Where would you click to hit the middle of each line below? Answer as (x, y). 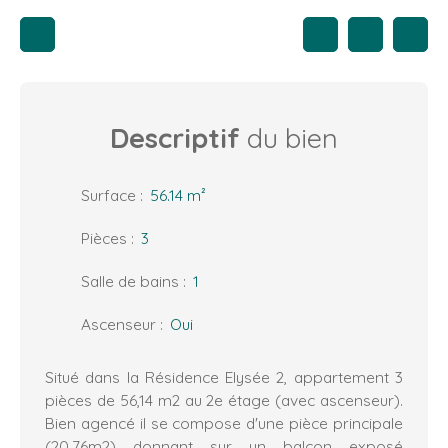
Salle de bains (130, 281)
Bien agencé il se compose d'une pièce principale (224, 423)
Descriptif (175, 138)
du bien (289, 138)
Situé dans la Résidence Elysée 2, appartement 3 (224, 377)
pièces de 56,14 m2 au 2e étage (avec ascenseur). (224, 400)
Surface (108, 195)
